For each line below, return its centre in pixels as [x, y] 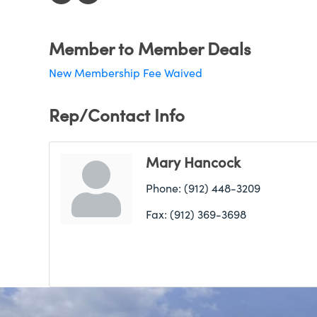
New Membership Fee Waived [125, 73]
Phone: [163, 188]
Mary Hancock [193, 162]
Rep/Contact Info [116, 115]
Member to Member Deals [150, 48]
